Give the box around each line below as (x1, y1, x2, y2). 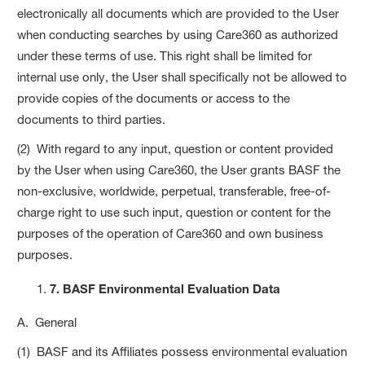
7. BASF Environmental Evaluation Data (50, 280, 281, 296)
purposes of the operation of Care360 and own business (17, 225, 324, 241)
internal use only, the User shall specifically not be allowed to (17, 68, 348, 85)
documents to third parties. (17, 111, 166, 127)
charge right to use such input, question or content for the (17, 204, 332, 220)
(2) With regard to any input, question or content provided (17, 140, 334, 156)
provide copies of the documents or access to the (17, 90, 291, 106)
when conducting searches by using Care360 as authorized (17, 26, 339, 42)
